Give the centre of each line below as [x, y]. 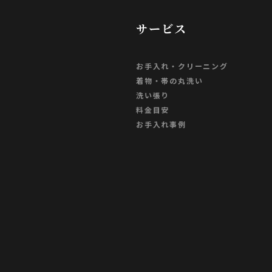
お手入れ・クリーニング [182, 66]
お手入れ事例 [161, 124]
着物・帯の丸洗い [170, 80]
